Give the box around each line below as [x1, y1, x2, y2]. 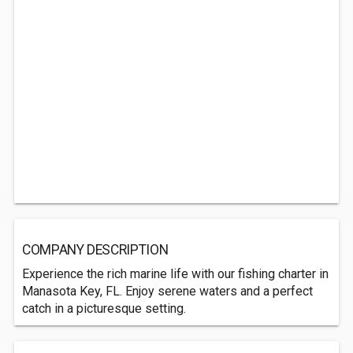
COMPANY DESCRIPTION [22, 242, 169, 258]
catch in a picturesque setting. [22, 301, 186, 316]
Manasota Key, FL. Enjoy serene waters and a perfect [22, 284, 313, 299]
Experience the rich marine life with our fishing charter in [22, 266, 329, 281]
